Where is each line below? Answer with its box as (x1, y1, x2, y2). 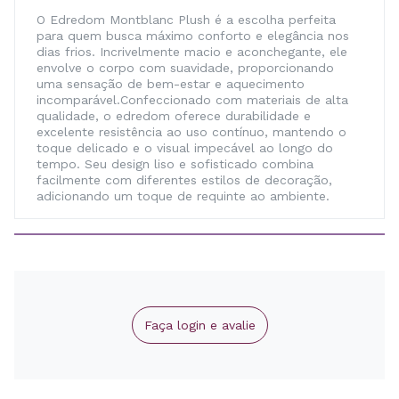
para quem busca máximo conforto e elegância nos (37, 28, 349, 43)
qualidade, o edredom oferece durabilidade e (37, 109, 311, 123)
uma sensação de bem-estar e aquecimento (37, 77, 305, 91)
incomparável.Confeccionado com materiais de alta (37, 93, 348, 107)
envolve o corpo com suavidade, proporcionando (37, 61, 334, 75)
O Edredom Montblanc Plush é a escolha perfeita (37, 12, 336, 27)
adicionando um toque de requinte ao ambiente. (37, 189, 330, 203)
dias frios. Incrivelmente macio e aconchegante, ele (37, 45, 347, 59)
